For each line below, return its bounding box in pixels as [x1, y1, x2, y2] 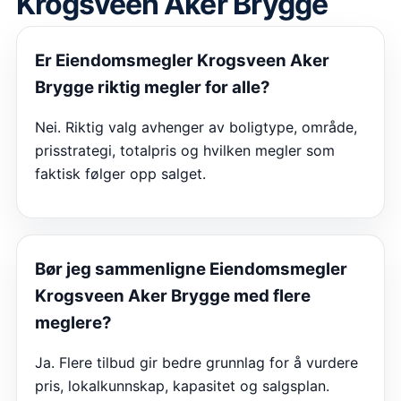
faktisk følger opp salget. [35, 165, 206, 183]
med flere [230, 286, 311, 307]
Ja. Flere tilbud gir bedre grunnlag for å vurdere [35, 354, 358, 372]
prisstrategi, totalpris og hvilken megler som [35, 141, 335, 160]
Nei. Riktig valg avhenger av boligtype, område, [35, 118, 357, 137]
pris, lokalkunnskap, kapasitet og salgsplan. [35, 377, 329, 396]
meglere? [35, 312, 112, 334]
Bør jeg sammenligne [35, 259, 209, 280]
